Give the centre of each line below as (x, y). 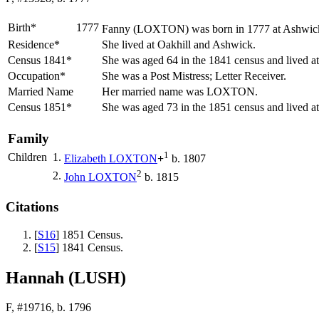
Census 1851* (40, 108)
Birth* (22, 28)
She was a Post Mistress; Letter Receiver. (195, 76)
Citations (32, 206)
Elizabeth (87, 159)
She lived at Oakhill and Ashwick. (180, 45)
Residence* (34, 45)
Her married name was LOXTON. (181, 92)
